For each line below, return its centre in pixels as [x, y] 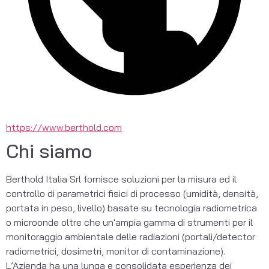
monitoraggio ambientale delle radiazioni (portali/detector [131, 237]
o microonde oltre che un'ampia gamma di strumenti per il [129, 222]
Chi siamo [49, 151]
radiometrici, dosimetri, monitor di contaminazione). [116, 251]
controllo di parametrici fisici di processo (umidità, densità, [132, 193]
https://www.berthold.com [64, 127]
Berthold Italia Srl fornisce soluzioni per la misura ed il [121, 179]
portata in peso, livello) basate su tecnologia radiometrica [131, 208]
